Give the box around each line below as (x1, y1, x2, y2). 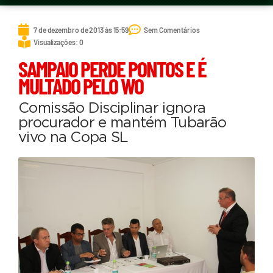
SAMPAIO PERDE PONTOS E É (18, 55, 206, 82)
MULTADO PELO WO (18, 73, 143, 99)
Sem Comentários (144, 25, 200, 34)
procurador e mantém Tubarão (18, 116, 227, 131)
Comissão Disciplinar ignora (18, 101, 206, 116)
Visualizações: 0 (34, 37, 83, 46)
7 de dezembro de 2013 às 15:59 (34, 25, 129, 34)
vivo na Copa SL (18, 130, 129, 146)
